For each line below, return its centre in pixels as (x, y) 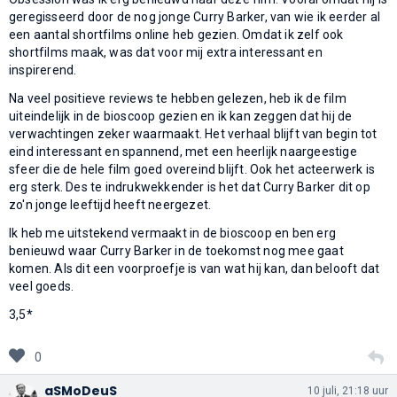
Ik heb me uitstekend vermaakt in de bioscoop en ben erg (173, 233)
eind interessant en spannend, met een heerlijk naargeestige (183, 151)
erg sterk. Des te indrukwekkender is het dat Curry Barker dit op (190, 187)
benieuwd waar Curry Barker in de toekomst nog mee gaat (176, 250)
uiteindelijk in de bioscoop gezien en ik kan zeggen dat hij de (181, 116)
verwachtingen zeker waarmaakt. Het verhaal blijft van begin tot (193, 133)
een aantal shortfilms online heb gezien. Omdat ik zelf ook (176, 34)
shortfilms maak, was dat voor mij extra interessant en (166, 52)
